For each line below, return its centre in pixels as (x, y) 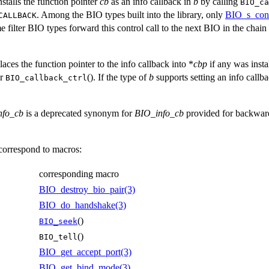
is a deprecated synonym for (79, 113)
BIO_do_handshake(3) (83, 205)
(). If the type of (118, 77)
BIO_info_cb (159, 113)
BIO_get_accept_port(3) (85, 252)
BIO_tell (58, 237)
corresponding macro (79, 174)
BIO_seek (58, 221)
